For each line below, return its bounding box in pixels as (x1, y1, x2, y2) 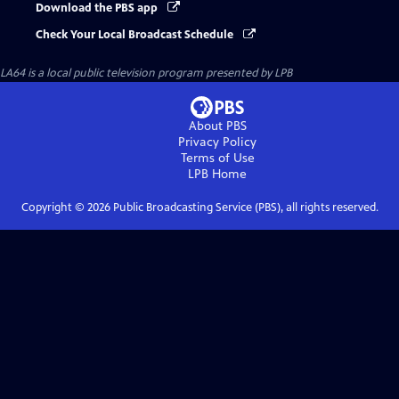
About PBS (188, 118, 247, 134)
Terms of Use (180, 151, 255, 167)
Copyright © (20, 200, 87, 216)
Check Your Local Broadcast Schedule (36, 28, 236, 43)
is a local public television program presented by (25, 66, 274, 81)
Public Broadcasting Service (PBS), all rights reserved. (110, 200, 379, 216)
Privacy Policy (178, 134, 256, 151)
